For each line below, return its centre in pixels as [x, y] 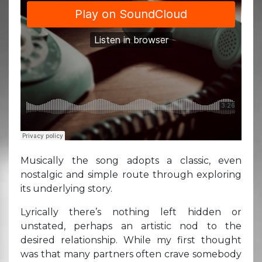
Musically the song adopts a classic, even [131, 160]
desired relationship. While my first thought [131, 240]
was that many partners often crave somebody [131, 254]
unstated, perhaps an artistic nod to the [131, 226]
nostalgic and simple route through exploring [131, 174]
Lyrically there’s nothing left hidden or [131, 212]
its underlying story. [66, 188]
